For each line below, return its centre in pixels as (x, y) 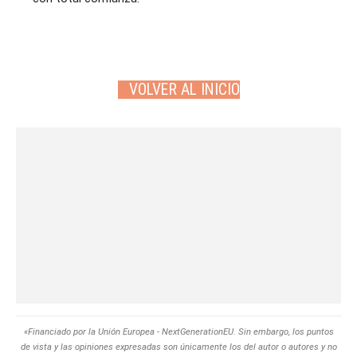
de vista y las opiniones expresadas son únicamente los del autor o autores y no (178, 347)
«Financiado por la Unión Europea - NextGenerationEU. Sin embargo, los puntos (178, 332)
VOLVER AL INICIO (184, 89)
